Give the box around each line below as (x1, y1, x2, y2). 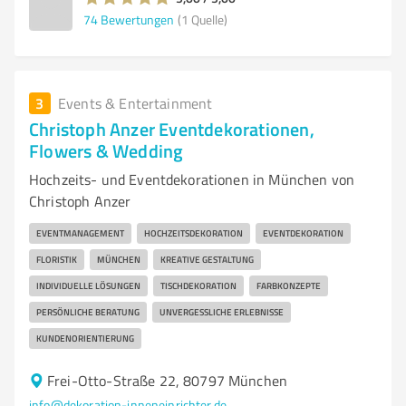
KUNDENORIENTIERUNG (36, 332, 134, 344)
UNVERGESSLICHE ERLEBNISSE (159, 305, 284, 318)
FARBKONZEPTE (256, 279, 321, 292)
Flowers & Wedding (29, 138, 184, 163)
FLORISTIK (36, 253, 77, 266)
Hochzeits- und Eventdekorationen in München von (29, 169, 355, 189)
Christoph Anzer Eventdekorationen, (29, 116, 314, 141)
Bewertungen (101, 10, 174, 28)
